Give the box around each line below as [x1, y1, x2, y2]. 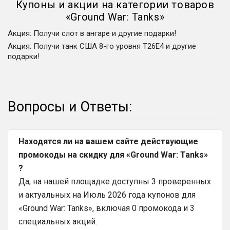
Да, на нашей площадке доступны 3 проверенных [18, 176, 211, 186]
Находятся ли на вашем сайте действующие [18, 136, 198, 146]
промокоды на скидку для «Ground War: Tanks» [18, 149, 208, 160]
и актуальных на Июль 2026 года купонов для [18, 189, 196, 200]
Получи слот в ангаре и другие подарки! [33, 29, 176, 38]
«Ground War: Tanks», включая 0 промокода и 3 [18, 203, 195, 213]
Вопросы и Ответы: [8, 98, 132, 115]
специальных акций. [18, 216, 97, 226]
